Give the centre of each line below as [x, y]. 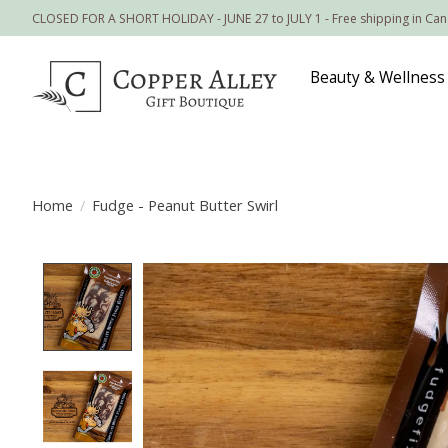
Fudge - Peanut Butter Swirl [184, 204]
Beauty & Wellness [378, 78]
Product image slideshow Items [272, 274]
